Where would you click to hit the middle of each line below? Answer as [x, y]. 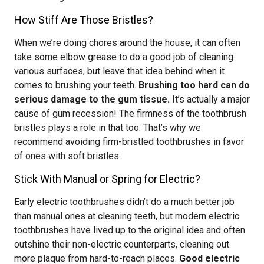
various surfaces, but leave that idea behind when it [119, 71]
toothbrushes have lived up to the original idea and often [130, 230]
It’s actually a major [210, 99]
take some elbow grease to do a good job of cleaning [124, 57]
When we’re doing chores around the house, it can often [127, 43]
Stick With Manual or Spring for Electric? [107, 179]
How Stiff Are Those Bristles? [84, 20]
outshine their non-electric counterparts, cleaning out [122, 244]
